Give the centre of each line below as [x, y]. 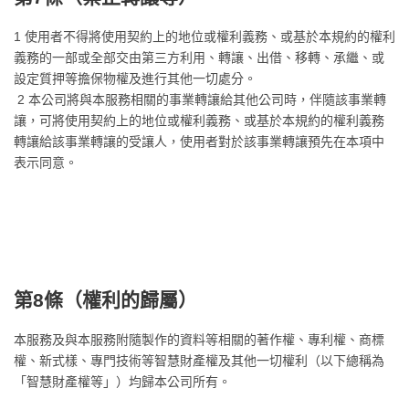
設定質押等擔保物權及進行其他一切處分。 [135, 79]
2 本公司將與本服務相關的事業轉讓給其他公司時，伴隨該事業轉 [200, 100]
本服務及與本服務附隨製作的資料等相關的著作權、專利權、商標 [199, 340]
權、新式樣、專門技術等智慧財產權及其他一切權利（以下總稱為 [199, 361]
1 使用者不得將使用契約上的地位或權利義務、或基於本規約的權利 [204, 37]
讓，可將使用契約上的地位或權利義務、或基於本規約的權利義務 [199, 121]
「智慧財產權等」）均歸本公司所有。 [122, 382]
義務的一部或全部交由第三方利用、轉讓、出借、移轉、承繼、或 [199, 58]
